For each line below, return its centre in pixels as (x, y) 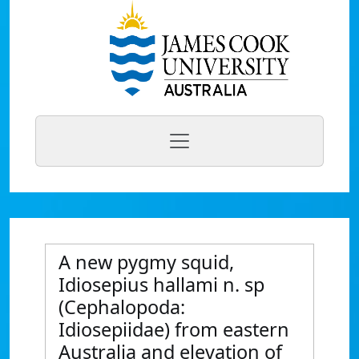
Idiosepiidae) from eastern (174, 329)
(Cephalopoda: (122, 307)
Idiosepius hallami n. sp (161, 284)
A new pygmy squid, (146, 262)
